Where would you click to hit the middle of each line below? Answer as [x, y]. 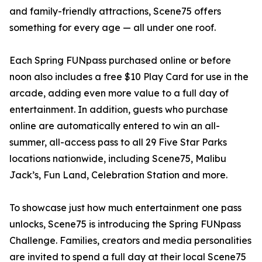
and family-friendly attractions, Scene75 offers [115, 11]
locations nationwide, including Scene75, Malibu [118, 159]
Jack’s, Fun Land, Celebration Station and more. [118, 175]
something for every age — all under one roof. [113, 28]
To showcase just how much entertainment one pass [125, 208]
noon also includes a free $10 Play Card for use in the [129, 77]
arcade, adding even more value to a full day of [119, 93]
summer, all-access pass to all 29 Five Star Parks [118, 142]
